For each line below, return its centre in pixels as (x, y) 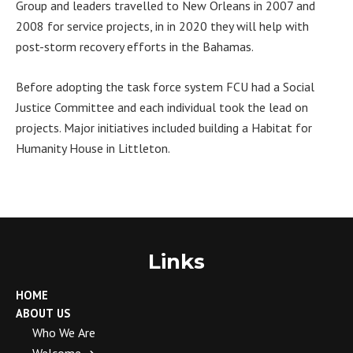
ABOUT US (43, 313)
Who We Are (64, 332)
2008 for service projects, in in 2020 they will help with (162, 26)
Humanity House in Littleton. (93, 148)
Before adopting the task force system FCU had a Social (165, 86)
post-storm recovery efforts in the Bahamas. (135, 46)
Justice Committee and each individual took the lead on (162, 107)
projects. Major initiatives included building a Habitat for (164, 127)
